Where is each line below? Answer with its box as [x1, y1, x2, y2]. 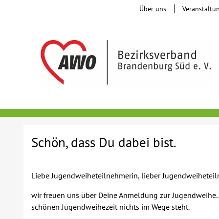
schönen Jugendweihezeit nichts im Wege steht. [31, 202, 190, 212]
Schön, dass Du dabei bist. [31, 133, 176, 151]
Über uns [139, 4, 166, 13]
